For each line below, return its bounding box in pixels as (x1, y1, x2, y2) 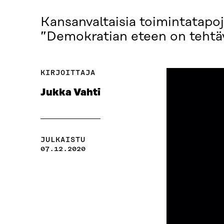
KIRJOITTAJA (40, 68, 95, 77)
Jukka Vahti (40, 87, 100, 98)
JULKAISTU (40, 135, 85, 144)
